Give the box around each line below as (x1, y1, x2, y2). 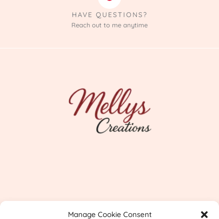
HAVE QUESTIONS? (71, 10, 148, 19)
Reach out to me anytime (71, 21, 148, 29)
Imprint (98, 200, 121, 209)
